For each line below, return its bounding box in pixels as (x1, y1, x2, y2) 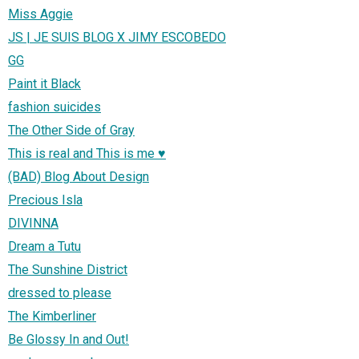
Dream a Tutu (8, 239, 81, 255)
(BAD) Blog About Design (8, 169, 149, 185)
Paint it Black (8, 76, 81, 92)
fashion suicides (8, 99, 101, 115)
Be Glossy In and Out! (8, 332, 129, 348)
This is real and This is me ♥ (8, 146, 166, 162)
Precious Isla (8, 192, 83, 208)
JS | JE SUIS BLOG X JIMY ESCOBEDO (8, 30, 226, 46)
